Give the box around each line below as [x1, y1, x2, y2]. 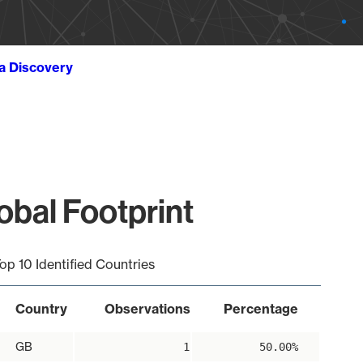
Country [15, 301, 67, 317]
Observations [104, 301, 190, 317]
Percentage [223, 301, 298, 317]
